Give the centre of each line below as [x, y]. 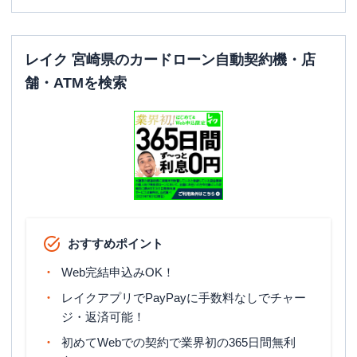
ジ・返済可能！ [103, 317]
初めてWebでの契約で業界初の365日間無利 [178, 342]
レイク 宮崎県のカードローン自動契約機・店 [170, 60]
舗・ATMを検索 [76, 83]
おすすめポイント [116, 243]
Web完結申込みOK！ [118, 272]
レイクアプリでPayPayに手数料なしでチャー [184, 298]
